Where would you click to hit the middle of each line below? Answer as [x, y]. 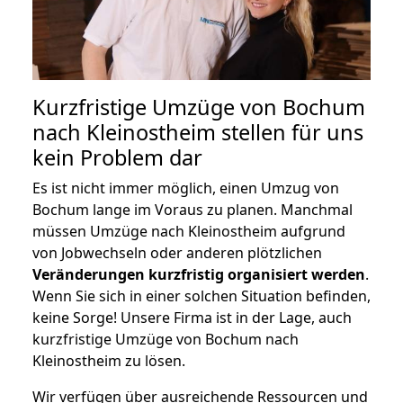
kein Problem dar [117, 157]
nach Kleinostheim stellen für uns [198, 132]
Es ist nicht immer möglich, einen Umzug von [186, 188]
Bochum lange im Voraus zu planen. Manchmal [193, 209]
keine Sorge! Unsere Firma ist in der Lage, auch [192, 317]
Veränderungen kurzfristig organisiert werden [199, 274]
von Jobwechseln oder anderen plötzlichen [177, 252]
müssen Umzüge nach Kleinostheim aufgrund [189, 231]
